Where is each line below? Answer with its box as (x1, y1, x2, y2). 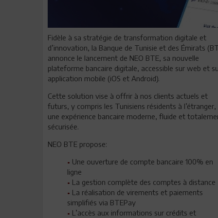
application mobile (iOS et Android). (48, 73, 160, 83)
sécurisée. (48, 122, 79, 131)
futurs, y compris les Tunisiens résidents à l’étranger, (48, 101, 216, 110)
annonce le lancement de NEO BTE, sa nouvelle (48, 53, 199, 62)
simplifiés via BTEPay (67, 198, 136, 207)
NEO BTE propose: (48, 139, 107, 148)
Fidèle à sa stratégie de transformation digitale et (48, 33, 206, 42)
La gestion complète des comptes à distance (72, 177, 216, 186)
